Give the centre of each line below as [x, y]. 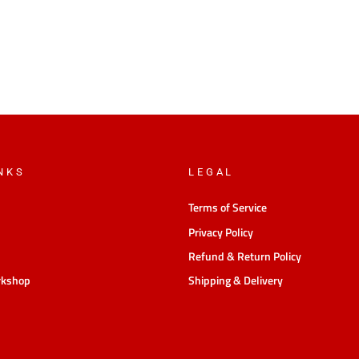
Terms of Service [228, 208]
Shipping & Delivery [236, 281]
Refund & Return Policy [245, 257]
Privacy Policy [221, 232]
